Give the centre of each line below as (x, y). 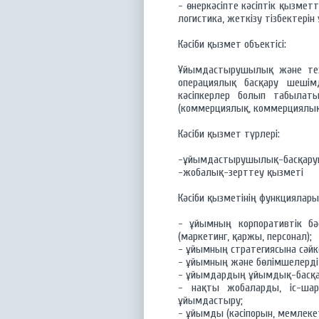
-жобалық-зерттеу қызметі (241, 172)
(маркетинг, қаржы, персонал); (245, 236)
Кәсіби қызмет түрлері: (229, 134)
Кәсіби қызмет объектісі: (232, 44)
